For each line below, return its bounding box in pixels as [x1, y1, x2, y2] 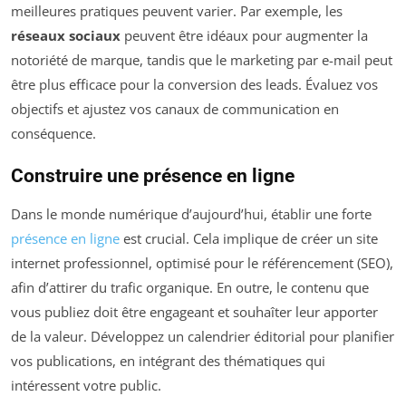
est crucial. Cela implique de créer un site [120, 228, 378, 247]
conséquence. [11, 123, 96, 142]
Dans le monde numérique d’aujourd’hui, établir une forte [11, 204, 372, 223]
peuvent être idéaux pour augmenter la [121, 25, 368, 44]
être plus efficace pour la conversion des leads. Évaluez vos [11, 74, 378, 93]
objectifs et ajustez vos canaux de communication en [11, 99, 339, 118]
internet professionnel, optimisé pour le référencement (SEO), [11, 253, 393, 272]
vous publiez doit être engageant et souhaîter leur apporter [11, 302, 378, 321]
